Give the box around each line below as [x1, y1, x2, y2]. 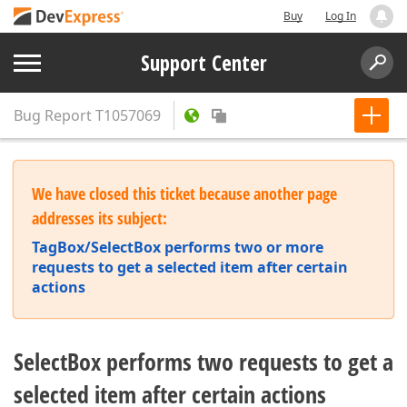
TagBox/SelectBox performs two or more [32, 237, 323, 257]
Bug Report [14, 105, 92, 125]
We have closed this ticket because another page [32, 183, 337, 204]
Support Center [140, 48, 267, 77]
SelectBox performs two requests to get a [14, 345, 393, 378]
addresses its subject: [32, 207, 167, 229]
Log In [325, 8, 356, 24]
